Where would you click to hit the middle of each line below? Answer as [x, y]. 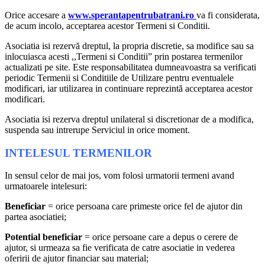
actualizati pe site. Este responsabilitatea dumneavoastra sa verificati [130, 67]
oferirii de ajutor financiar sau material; [77, 258]
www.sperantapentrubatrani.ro [132, 15]
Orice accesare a [36, 15]
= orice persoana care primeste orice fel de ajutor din [144, 206]
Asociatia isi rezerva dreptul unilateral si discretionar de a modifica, [129, 119]
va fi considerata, [228, 15]
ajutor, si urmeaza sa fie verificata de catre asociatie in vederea [120, 248]
